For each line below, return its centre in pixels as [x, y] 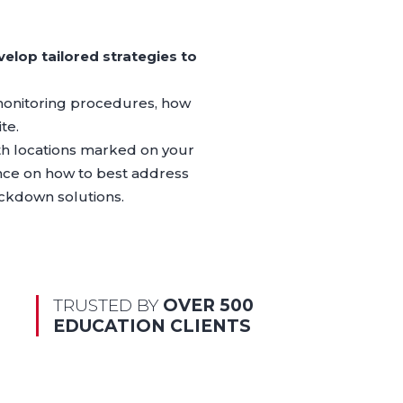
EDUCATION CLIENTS [152, 326]
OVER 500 [208, 305]
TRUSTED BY [108, 305]
